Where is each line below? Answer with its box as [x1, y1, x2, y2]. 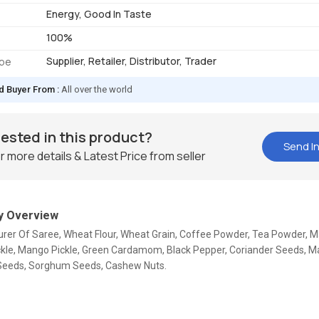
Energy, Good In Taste [46, 7, 152, 21]
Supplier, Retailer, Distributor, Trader [46, 54, 217, 68]
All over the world [61, 84, 133, 95]
